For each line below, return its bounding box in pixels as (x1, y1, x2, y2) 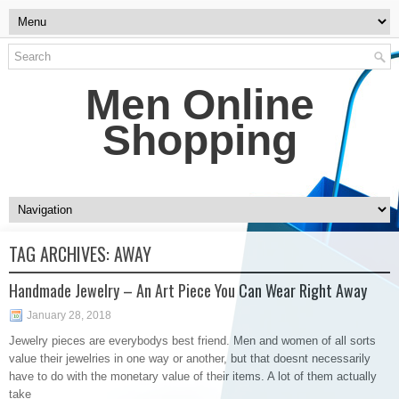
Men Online (85, 81, 314, 128)
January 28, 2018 (27, 309, 111, 322)
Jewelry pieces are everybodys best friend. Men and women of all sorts (9, 334, 376, 347)
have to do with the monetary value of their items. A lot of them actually (9, 370, 377, 383)
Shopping (102, 117, 297, 164)
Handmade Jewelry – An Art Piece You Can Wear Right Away (9, 279, 367, 302)
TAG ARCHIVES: (9, 240, 114, 267)
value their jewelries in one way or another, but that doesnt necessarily (9, 352, 370, 365)
